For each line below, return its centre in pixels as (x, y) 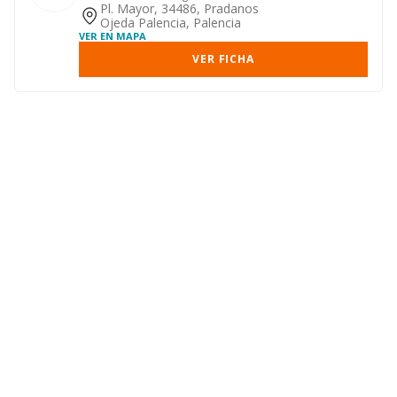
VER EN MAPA (113, 36)
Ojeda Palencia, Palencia (171, 23)
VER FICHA (223, 59)
